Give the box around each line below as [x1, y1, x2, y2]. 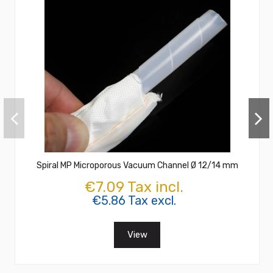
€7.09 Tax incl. [85, 178, 183, 196]
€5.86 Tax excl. [92, 193, 176, 208]
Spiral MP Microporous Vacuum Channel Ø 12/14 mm [36, 160, 238, 171]
